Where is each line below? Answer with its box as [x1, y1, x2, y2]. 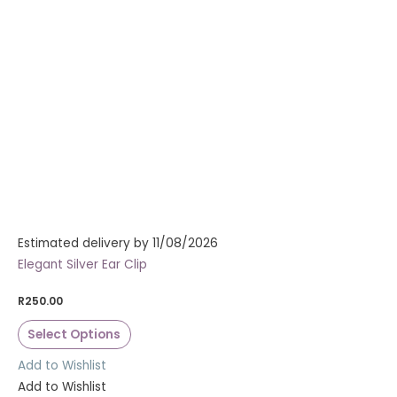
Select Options [27, 325, 121, 343]
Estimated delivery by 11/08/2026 [18, 235, 218, 253]
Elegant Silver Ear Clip [18, 256, 147, 274]
